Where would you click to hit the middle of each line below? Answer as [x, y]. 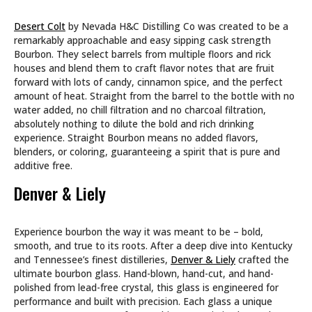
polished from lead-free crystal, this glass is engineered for [146, 287]
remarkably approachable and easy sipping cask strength [142, 40]
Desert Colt [40, 26]
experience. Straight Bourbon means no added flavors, [136, 137]
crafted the [262, 259]
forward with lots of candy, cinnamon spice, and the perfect [148, 81]
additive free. [43, 165]
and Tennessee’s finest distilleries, [92, 259]
